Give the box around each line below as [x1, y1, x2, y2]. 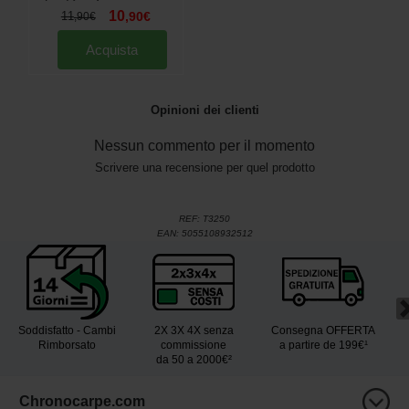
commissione [161, 339, 226, 352]
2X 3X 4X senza [153, 324, 234, 338]
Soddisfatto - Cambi [18, 324, 116, 338]
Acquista [86, 42, 139, 58]
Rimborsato [38, 339, 96, 352]
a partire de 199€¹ [278, 339, 368, 352]
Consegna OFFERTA [271, 324, 375, 338]
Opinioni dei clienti [150, 103, 259, 118]
